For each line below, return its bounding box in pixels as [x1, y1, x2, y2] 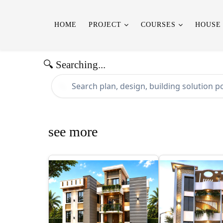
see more [48, 124, 98, 139]
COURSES [141, 21, 176, 28]
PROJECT [89, 21, 121, 28]
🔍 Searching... [43, 59, 106, 71]
